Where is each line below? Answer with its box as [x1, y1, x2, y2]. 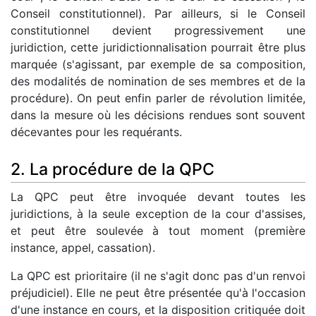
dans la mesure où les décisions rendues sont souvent [11, 108, 305, 123]
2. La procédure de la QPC [11, 159, 214, 179]
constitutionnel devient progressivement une [11, 23, 305, 38]
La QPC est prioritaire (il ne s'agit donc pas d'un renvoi [11, 268, 305, 283]
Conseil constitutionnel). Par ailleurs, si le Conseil [11, 6, 305, 21]
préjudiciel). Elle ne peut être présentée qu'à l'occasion [11, 285, 305, 300]
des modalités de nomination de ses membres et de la [11, 74, 305, 89]
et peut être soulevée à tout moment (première [11, 223, 305, 238]
